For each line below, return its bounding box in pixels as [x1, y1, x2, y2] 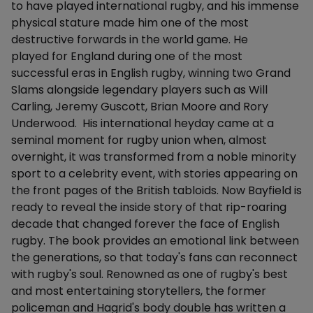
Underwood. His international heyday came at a [11, 115, 274, 131]
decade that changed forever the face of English [11, 216, 279, 232]
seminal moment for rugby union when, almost [11, 132, 267, 148]
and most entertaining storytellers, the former [11, 283, 266, 299]
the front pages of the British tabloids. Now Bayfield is [11, 182, 302, 198]
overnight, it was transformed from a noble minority [11, 149, 296, 165]
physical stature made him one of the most [11, 15, 249, 31]
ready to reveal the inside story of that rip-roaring [11, 199, 286, 215]
